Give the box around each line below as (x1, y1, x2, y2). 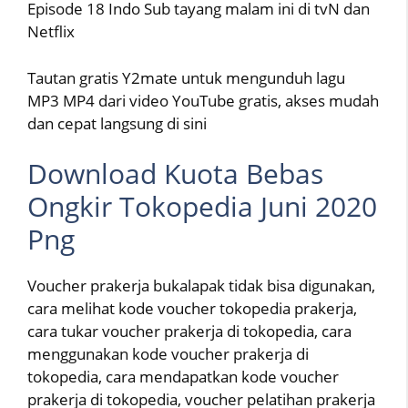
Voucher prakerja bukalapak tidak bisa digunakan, (27, 275, 375, 296)
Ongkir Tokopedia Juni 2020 (27, 188, 377, 225)
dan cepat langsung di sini (27, 112, 207, 134)
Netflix (27, 21, 75, 42)
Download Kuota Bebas (27, 155, 323, 192)
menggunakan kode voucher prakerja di (27, 343, 309, 364)
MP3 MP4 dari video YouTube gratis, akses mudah (27, 89, 379, 111)
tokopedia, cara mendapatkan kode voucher (27, 366, 339, 387)
